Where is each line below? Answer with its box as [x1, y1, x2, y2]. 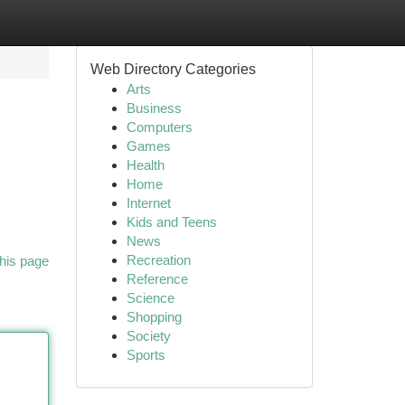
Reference [126, 271, 188, 287]
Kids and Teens [126, 214, 217, 230]
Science [126, 290, 174, 306]
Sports [126, 347, 165, 363]
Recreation [126, 252, 191, 268]
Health [126, 157, 165, 173]
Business [126, 100, 182, 116]
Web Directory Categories [89, 61, 256, 77]
